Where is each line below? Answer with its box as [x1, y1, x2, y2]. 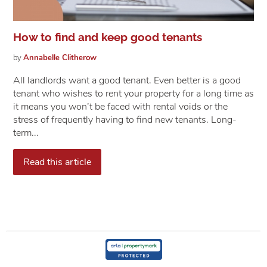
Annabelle [23, 52, 60, 64]
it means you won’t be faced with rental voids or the [13, 100, 228, 114]
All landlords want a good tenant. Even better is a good [13, 74, 241, 88]
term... [13, 126, 39, 140]
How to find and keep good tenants [13, 30, 202, 44]
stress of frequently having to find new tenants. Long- [13, 113, 237, 127]
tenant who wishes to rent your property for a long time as [13, 87, 254, 101]
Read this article [23, 156, 91, 169]
